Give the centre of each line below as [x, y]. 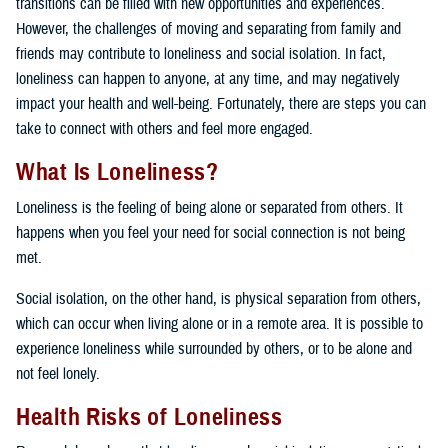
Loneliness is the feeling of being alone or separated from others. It [209, 207]
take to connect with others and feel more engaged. [164, 128]
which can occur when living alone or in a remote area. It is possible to [219, 323]
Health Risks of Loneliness [149, 416]
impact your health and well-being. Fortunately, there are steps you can [221, 103]
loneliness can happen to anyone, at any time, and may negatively [208, 78]
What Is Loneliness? [117, 171]
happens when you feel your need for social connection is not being [210, 232]
